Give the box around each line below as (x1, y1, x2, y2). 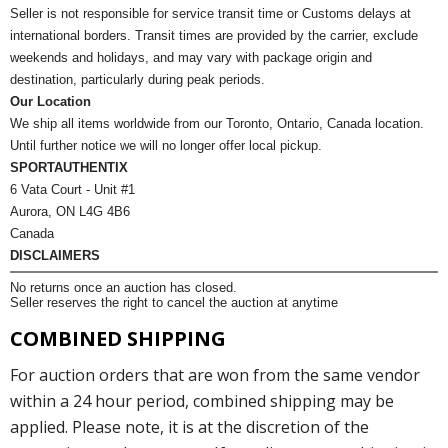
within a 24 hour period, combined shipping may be (10, 390, 394, 413)
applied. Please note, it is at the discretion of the (10, 416, 369, 439)
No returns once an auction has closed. (10, 280, 237, 296)
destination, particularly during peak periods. (10, 71, 265, 87)
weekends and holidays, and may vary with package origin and (10, 49, 372, 65)
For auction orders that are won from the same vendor (10, 364, 420, 387)
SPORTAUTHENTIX (10, 159, 128, 175)
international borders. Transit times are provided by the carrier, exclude (10, 27, 418, 43)
